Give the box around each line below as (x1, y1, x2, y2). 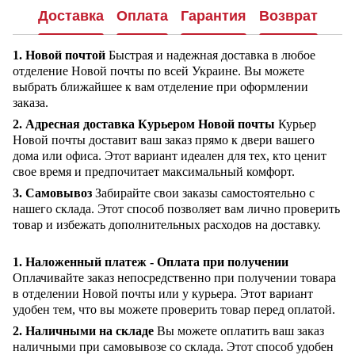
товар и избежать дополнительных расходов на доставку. (13, 218, 321, 232)
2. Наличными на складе (13, 324, 154, 338)
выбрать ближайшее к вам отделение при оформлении (13, 80, 308, 94)
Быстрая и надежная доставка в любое (105, 48, 315, 63)
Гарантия (180, 7, 246, 24)
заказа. (13, 96, 48, 110)
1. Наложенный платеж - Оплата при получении (13, 255, 288, 269)
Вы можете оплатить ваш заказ (154, 324, 324, 338)
